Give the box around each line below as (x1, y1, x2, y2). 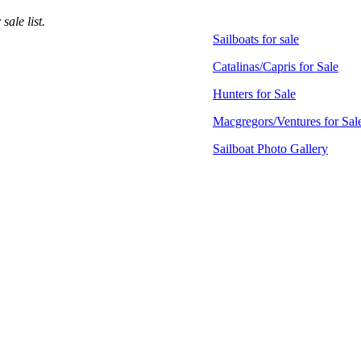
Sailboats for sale (213, 32, 299, 46)
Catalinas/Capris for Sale (213, 60, 338, 73)
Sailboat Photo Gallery (213, 142, 328, 156)
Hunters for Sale (213, 87, 296, 101)
